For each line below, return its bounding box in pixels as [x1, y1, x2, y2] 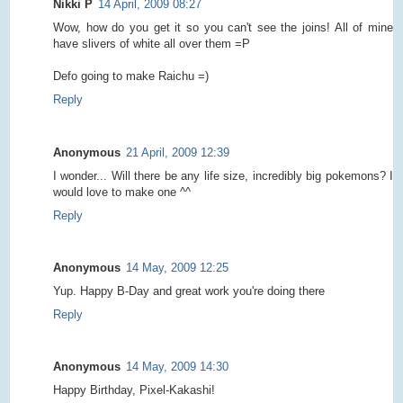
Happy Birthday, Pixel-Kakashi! [53, 383, 215, 398]
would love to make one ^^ [53, 184, 191, 199]
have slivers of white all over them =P [53, 37, 250, 51]
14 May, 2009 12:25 [126, 260, 228, 274]
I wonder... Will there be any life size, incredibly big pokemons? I [53, 168, 393, 183]
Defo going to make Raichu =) [53, 69, 209, 84]
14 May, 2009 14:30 [126, 360, 228, 374]
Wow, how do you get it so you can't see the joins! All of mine [53, 21, 393, 35]
